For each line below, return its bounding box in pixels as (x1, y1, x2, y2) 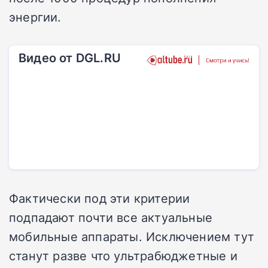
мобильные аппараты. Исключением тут (9, 228, 255, 245)
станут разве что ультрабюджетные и (9, 247, 237, 264)
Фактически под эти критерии (9, 190, 190, 207)
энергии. (9, 8, 62, 26)
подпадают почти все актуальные (9, 209, 213, 226)
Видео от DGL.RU (19, 49, 121, 66)
